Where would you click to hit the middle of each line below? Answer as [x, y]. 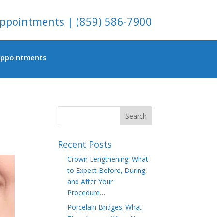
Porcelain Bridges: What [105, 207]
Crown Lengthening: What [108, 159]
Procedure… [86, 193]
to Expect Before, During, [108, 170]
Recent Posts [85, 144]
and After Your [90, 181]
